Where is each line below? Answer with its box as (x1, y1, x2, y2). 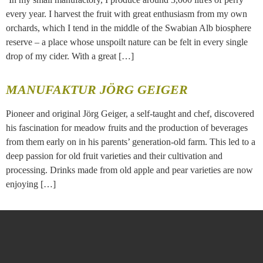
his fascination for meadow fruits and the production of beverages (6, 122, 248, 133)
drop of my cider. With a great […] (6, 50, 134, 61)
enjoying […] (6, 178, 56, 189)
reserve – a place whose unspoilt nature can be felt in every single (6, 36, 248, 47)
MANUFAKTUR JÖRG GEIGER (6, 82, 188, 97)
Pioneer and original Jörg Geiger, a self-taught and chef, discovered (6, 108, 254, 119)
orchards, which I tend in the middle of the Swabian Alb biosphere (6, 22, 251, 33)
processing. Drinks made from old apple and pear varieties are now (6, 164, 253, 175)
